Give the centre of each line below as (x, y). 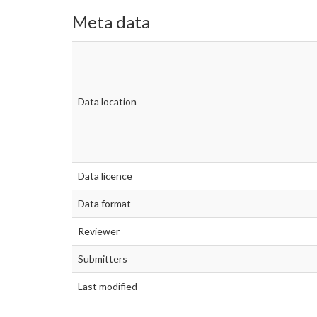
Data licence (105, 175)
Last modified (108, 286)
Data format (104, 203)
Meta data (111, 22)
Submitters (103, 258)
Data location (107, 101)
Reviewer (99, 231)
